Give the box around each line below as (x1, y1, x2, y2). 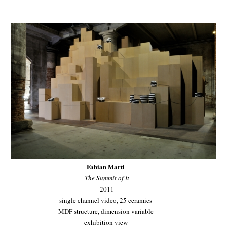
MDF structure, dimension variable (58, 207, 154, 216)
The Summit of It (84, 173, 129, 183)
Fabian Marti (87, 162, 125, 172)
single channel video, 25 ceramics (59, 196, 153, 205)
